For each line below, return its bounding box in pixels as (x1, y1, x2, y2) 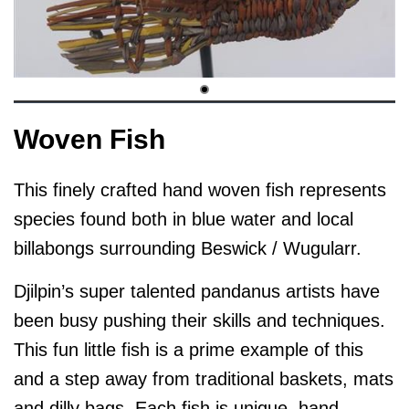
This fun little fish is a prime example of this (14, 340, 363, 361)
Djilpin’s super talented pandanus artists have (14, 281, 380, 302)
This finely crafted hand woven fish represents (14, 180, 386, 201)
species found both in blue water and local (14, 209, 353, 230)
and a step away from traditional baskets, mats (14, 369, 393, 390)
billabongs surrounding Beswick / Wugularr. (14, 238, 362, 259)
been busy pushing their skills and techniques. (14, 310, 385, 331)
